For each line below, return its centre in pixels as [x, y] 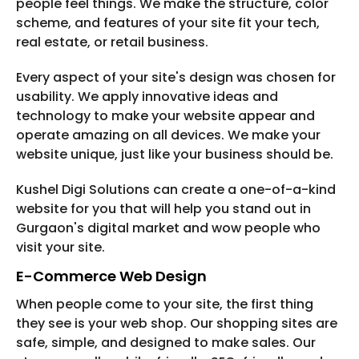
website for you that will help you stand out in [163, 209]
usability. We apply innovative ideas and [147, 97]
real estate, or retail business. [112, 42]
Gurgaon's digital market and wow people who [168, 228]
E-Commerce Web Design [111, 276]
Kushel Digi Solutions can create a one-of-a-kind [176, 190]
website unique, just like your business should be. [175, 155]
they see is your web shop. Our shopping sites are [177, 324]
